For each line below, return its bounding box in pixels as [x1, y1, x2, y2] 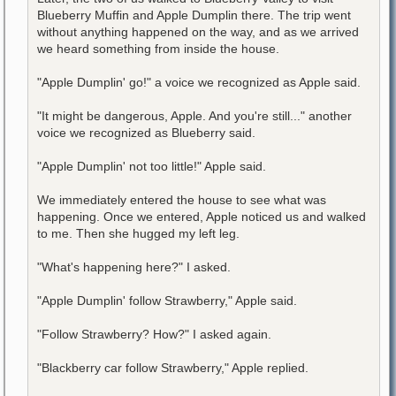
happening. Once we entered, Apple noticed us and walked [37, 209, 366, 224]
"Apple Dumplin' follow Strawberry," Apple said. [37, 293, 297, 308]
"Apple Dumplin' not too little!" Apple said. [37, 158, 266, 173]
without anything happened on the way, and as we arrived [37, 24, 359, 39]
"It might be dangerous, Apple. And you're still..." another [37, 108, 352, 123]
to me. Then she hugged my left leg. [37, 225, 240, 240]
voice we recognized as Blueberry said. [37, 125, 255, 140]
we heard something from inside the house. [37, 41, 279, 56]
